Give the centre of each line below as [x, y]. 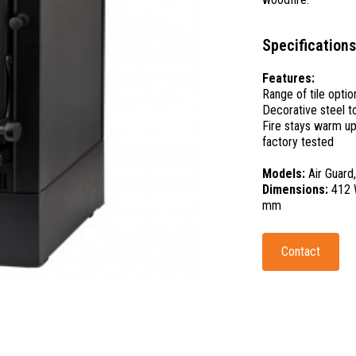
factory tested [298, 142]
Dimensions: [296, 190]
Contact [300, 252]
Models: [285, 174]
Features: [288, 78]
